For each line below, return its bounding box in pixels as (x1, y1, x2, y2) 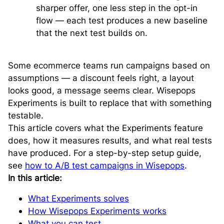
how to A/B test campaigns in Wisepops (25, 160, 184, 170)
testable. (8, 110, 43, 120)
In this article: (8, 172, 62, 183)
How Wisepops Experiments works (28, 205, 166, 216)
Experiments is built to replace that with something (8, 97, 211, 108)
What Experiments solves (28, 193, 129, 203)
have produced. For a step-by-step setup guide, (8, 147, 201, 158)
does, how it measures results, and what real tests (8, 135, 212, 145)
